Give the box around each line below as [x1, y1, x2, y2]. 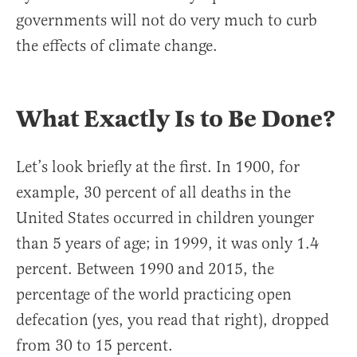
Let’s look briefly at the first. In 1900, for [16, 157, 300, 178]
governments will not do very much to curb [16, 10, 317, 31]
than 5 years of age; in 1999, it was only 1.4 [16, 233, 319, 254]
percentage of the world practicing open [16, 284, 292, 305]
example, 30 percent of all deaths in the [16, 182, 291, 203]
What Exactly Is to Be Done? [16, 104, 335, 135]
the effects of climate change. [16, 36, 218, 57]
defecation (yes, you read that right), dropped [16, 310, 329, 331]
